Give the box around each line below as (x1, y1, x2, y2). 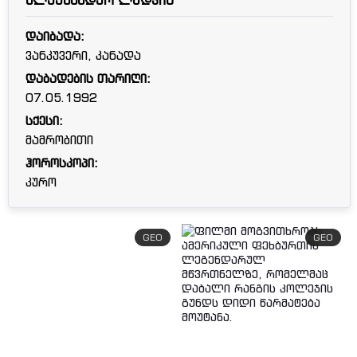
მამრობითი (25, 132, 94, 148)
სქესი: (25, 113, 64, 129)
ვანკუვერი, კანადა (25, 48, 142, 64)
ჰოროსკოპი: (25, 155, 99, 171)
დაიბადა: (25, 29, 85, 45)
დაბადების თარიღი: (25, 71, 151, 87)
